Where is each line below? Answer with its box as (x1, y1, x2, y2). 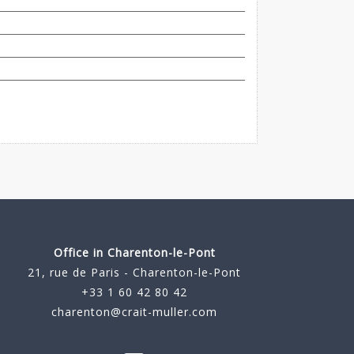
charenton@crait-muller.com (51, 304, 218, 320)
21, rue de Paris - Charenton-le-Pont (28, 265, 242, 281)
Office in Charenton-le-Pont (53, 245, 216, 261)
